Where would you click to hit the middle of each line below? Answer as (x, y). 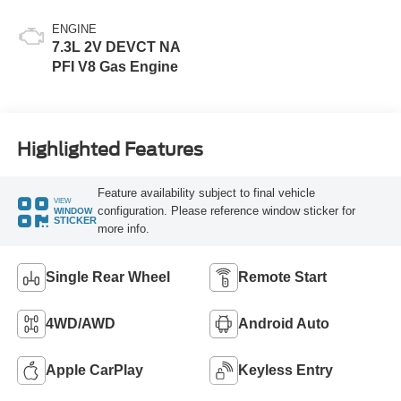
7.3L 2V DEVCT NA (116, 47)
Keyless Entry (286, 370)
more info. (123, 228)
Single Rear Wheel (107, 277)
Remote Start (282, 277)
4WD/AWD (80, 323)
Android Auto (284, 323)
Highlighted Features (110, 149)
